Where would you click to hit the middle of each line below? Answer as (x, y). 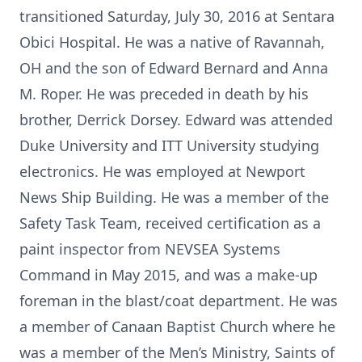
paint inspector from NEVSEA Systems (150, 249)
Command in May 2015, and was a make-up (168, 275)
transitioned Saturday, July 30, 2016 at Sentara (177, 16)
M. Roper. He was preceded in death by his (164, 94)
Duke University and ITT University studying (169, 145)
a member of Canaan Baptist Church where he (177, 326)
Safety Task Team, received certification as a (170, 223)
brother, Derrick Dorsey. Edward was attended (176, 120)
